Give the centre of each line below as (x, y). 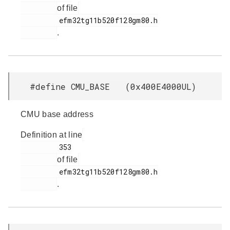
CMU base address (57, 114)
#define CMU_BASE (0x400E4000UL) (113, 87)
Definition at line (52, 135)
